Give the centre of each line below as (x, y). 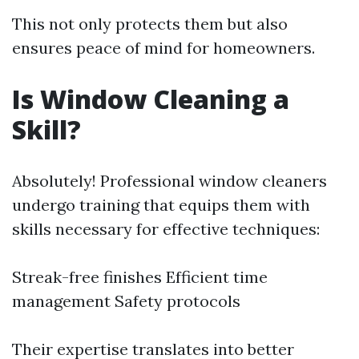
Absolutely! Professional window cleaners (169, 181)
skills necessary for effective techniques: (166, 229)
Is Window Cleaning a (151, 99)
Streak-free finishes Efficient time (140, 277)
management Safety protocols (126, 301)
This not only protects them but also (150, 24)
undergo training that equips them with (161, 205)
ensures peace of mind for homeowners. (163, 48)
